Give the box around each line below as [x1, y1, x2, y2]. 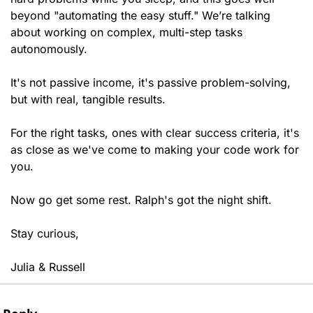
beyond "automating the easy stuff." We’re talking [10, 8, 270, 23]
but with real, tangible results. [10, 92, 169, 107]
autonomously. [10, 42, 87, 57]
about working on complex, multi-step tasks [10, 25, 242, 40]
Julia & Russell [10, 260, 85, 275]
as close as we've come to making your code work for [10, 143, 299, 157]
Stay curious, [10, 226, 79, 241]
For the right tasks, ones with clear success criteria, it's [10, 126, 299, 140]
